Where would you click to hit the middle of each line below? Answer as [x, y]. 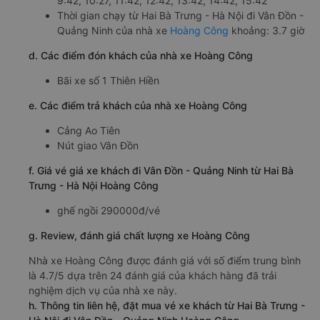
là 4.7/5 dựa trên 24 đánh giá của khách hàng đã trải [152, 276]
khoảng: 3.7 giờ [268, 31]
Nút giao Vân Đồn [98, 146]
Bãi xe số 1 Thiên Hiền [108, 81]
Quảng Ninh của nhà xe [114, 31]
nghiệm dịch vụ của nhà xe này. [103, 291]
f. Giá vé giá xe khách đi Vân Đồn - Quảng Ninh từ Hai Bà [161, 171]
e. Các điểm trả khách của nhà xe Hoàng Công [138, 106]
